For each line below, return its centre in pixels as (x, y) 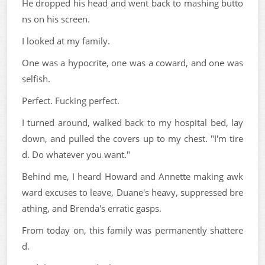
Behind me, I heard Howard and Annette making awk (132, 176)
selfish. (36, 78)
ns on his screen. (56, 19)
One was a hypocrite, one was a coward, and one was (132, 62)
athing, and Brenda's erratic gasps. (92, 208)
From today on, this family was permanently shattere (132, 230)
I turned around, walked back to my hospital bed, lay (132, 122)
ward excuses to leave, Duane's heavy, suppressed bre (132, 192)
